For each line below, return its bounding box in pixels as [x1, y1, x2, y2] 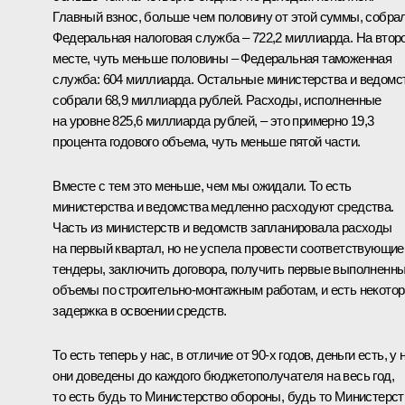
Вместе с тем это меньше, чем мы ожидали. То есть [52, 178, 352, 194]
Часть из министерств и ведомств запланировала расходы [52, 220, 392, 236]
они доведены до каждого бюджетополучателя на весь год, [52, 368, 394, 384]
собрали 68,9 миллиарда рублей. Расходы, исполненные [52, 92, 381, 108]
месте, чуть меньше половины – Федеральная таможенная [52, 51, 392, 67]
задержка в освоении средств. [52, 303, 227, 319]
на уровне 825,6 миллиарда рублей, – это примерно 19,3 [52, 113, 374, 129]
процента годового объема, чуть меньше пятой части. [52, 134, 361, 150]
